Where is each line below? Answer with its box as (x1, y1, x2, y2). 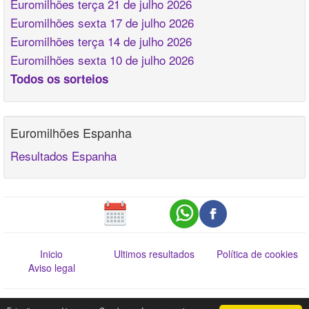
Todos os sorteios (10, 70, 108, 87)
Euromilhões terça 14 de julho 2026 (10, 32, 192, 50)
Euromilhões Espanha (10, 123, 132, 141)
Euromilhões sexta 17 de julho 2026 (10, 14, 194, 31)
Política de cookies (217, 247, 299, 261)
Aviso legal (28, 261, 75, 275)
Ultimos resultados (114, 247, 195, 261)
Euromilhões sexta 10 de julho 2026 (10, 51, 194, 68)
